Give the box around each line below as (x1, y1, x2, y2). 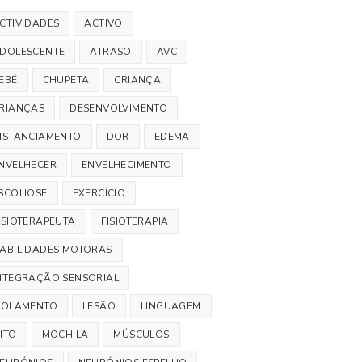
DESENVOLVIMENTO (69, 102, 168, 115)
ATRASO (90, 45, 132, 58)
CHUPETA (42, 74, 90, 86)
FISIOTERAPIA (100, 215, 169, 228)
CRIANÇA (114, 74, 162, 86)
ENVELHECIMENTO (82, 158, 172, 171)
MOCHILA (41, 328, 89, 341)
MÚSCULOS (113, 328, 170, 341)
